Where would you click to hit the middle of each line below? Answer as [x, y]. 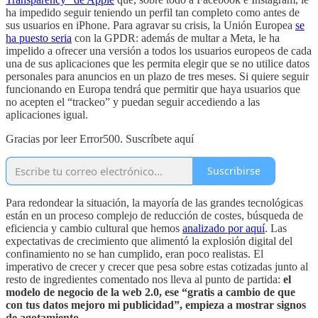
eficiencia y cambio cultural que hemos [94, 228]
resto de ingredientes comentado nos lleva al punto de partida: [144, 279]
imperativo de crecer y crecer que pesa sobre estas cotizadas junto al [157, 266]
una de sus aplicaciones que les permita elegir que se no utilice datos [158, 63]
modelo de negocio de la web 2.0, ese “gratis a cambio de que [150, 292]
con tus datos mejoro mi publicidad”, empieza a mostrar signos [156, 305]
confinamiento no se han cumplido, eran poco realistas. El [135, 253]
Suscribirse [234, 171]
